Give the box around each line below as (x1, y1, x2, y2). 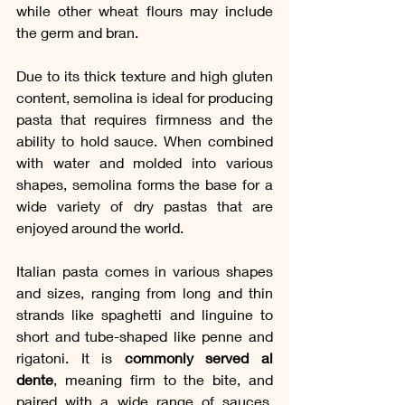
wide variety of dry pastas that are (16, 196, 273, 214)
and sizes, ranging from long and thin (16, 283, 273, 301)
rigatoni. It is (16, 348, 125, 366)
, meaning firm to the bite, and (53, 370, 273, 388)
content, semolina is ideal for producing (16, 88, 273, 106)
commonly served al (124, 348, 274, 366)
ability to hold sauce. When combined (16, 131, 273, 149)
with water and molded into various (16, 153, 273, 171)
